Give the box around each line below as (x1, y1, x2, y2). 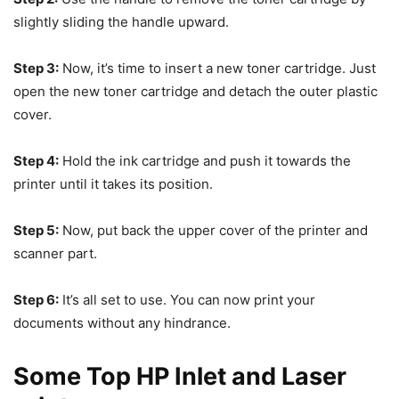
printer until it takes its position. (13, 175, 213, 192)
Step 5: (13, 222, 59, 239)
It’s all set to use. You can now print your (59, 291, 315, 308)
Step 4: (13, 152, 59, 169)
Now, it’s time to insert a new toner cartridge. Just (59, 60, 376, 77)
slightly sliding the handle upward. (13, 13, 229, 30)
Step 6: (13, 291, 59, 308)
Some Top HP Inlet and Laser (13, 362, 346, 391)
